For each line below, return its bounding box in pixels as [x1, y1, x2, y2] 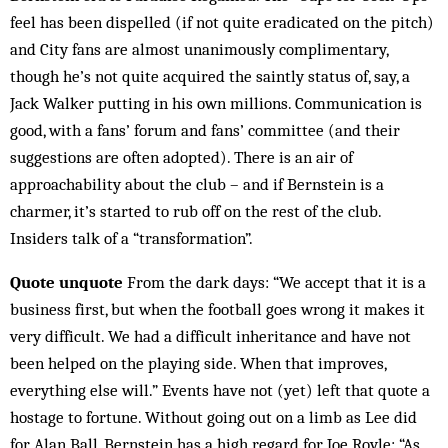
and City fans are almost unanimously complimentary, [10, 39, 388, 59]
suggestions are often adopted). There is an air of [10, 147, 353, 167]
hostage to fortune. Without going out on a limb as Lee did [10, 407, 417, 427]
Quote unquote [10, 272, 123, 292]
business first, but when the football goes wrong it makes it [10, 299, 425, 319]
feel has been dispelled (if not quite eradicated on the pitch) [10, 12, 434, 32]
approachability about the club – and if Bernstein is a [10, 174, 384, 194]
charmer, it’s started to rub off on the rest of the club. [10, 201, 381, 221]
